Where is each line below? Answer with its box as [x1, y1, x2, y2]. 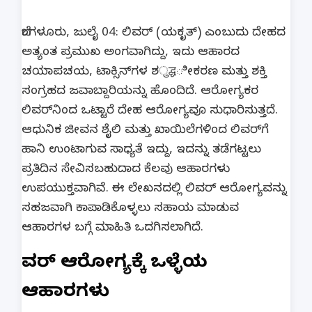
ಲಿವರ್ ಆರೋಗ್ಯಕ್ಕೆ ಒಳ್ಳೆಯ [22, 252, 208, 276]
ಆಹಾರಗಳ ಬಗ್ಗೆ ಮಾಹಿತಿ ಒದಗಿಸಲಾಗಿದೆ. [22, 221, 203, 237]
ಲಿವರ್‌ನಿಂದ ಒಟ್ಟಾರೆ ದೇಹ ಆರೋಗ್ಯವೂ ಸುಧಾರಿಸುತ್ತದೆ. [22, 104, 278, 120]
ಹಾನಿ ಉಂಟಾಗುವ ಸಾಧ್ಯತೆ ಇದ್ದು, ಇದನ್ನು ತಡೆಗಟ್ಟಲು [22, 143, 261, 159]
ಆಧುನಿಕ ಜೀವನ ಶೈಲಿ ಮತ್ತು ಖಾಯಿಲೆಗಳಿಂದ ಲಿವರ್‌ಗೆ [22, 123, 269, 139]
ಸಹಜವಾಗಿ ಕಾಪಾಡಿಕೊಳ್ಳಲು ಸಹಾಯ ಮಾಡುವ [22, 201, 239, 217]
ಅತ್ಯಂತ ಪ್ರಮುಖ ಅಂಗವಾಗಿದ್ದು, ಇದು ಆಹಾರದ [22, 45, 240, 61]
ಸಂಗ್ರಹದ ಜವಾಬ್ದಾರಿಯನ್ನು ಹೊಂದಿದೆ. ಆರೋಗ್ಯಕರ [22, 84, 258, 100]
